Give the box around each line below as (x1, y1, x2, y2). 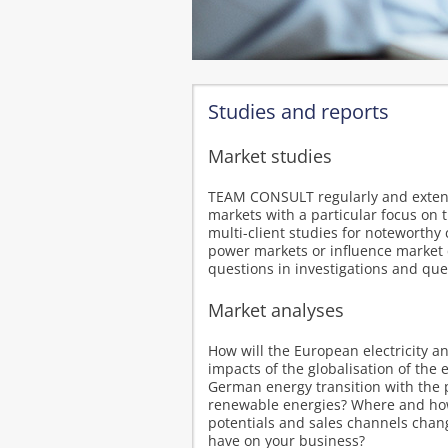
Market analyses (208, 298, 344, 322)
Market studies (208, 144, 332, 168)
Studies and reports (208, 98, 389, 125)
